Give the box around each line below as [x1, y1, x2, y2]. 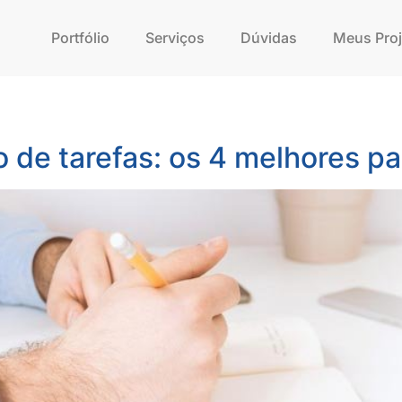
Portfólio [51, 29, 110, 48]
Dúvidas [240, 29, 298, 48]
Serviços [145, 29, 205, 48]
